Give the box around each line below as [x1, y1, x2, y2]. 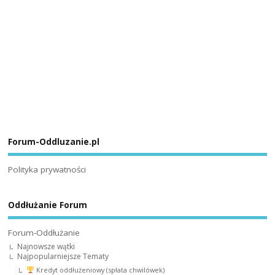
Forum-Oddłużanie [8, 227, 80, 238]
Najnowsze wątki [17, 241, 76, 252]
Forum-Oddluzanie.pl [8, 136, 100, 148]
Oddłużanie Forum [8, 199, 88, 211]
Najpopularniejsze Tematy [17, 250, 109, 261]
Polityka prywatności [8, 163, 87, 175]
